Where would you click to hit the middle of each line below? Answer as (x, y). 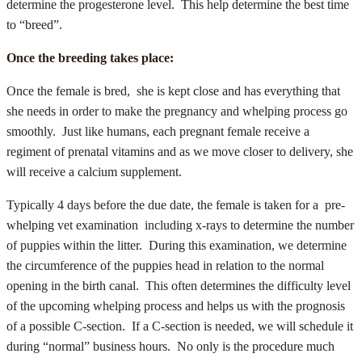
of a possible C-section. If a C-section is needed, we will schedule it (180, 326)
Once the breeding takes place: (90, 58)
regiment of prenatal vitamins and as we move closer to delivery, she (180, 152)
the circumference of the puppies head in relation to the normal (165, 265)
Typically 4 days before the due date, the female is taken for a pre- (176, 205)
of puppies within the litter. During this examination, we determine (177, 245)
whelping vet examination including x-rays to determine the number (180, 225)
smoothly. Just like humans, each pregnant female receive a (158, 131)
